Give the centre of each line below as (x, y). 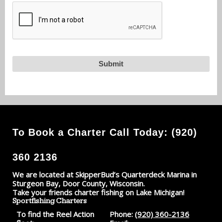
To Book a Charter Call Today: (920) (105, 132)
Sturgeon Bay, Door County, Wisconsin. (79, 183)
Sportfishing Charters (50, 201)
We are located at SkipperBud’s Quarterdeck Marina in (105, 174)
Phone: (121, 214)
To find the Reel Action (55, 214)
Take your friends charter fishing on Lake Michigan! (98, 192)
